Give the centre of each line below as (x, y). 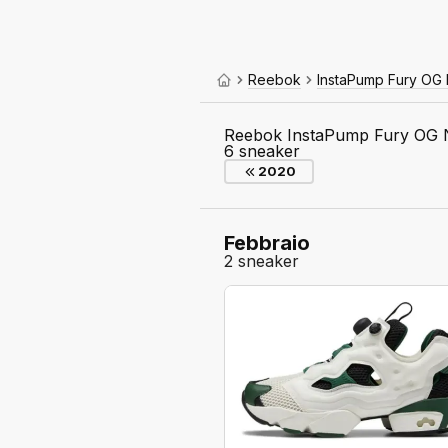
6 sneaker (262, 151)
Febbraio (267, 243)
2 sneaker (261, 261)
